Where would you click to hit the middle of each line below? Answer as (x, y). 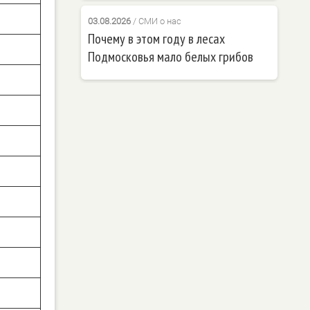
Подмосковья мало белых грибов (170, 57)
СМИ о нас (159, 21)
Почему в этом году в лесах (156, 39)
